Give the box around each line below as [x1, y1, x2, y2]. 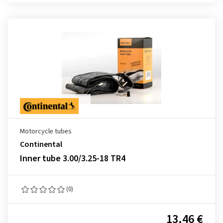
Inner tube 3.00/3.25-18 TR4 [20, 152, 125, 165]
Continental [20, 139, 62, 150]
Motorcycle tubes [20, 126, 72, 136]
